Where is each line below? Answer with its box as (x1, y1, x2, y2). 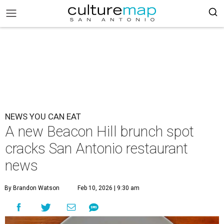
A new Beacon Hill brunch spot (5, 123, 194, 140)
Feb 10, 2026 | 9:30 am (77, 184, 139, 191)
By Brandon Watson (4, 184, 59, 191)
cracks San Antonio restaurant (5, 140, 188, 157)
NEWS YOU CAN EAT (5, 111, 81, 121)
